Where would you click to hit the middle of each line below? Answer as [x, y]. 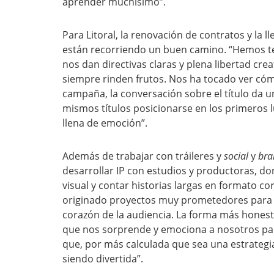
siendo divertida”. [103, 259]
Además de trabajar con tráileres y [143, 156]
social [236, 156]
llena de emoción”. [105, 123]
